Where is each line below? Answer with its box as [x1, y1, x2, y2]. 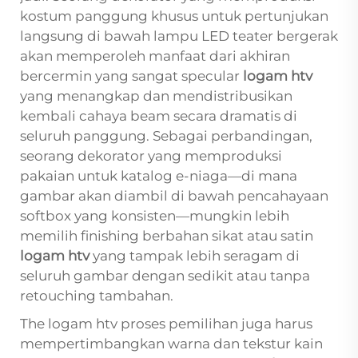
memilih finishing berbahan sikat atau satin [20, 228, 313, 245]
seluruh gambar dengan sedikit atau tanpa [20, 268, 310, 284]
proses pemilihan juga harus [121, 316, 312, 332]
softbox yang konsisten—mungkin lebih [20, 208, 289, 225]
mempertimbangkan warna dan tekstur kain [20, 336, 323, 352]
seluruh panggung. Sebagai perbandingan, [20, 128, 312, 145]
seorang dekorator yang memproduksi [20, 148, 282, 165]
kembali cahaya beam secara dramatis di [20, 108, 297, 125]
